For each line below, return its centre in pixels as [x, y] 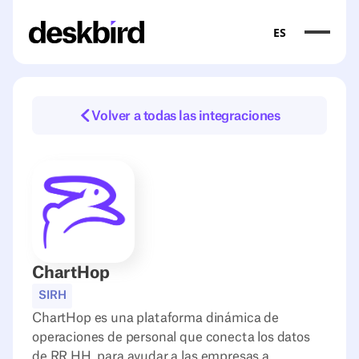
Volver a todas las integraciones [186, 116]
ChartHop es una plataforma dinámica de [155, 318]
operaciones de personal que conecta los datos [171, 337]
